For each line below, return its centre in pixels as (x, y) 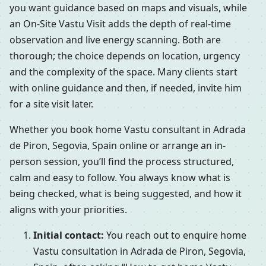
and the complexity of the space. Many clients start (123, 72)
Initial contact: (69, 235)
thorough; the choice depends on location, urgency (125, 56)
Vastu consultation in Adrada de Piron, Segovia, (140, 251)
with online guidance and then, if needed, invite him (126, 88)
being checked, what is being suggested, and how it (126, 194)
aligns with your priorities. (68, 210)
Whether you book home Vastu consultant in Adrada (128, 130)
